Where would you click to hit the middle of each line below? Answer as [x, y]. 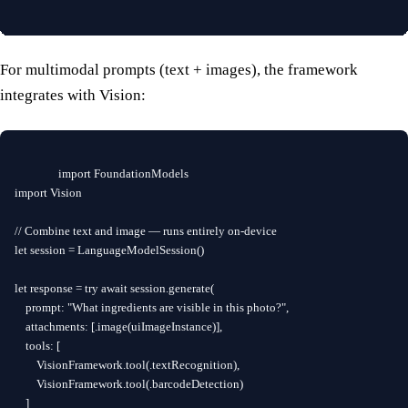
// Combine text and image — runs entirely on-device [146, 231]
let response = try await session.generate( [114, 288]
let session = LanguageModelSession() [109, 250]
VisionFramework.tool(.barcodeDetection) [129, 384]
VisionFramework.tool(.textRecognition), [127, 365]
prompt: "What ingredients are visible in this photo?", [152, 307]
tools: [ [37, 346]
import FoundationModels [123, 173]
